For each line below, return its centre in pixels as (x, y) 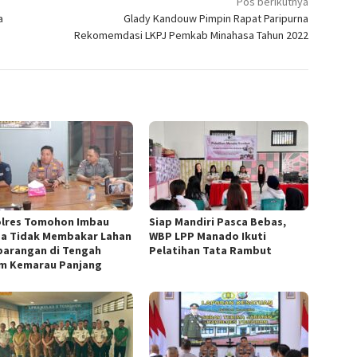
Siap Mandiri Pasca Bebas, (218, 221)
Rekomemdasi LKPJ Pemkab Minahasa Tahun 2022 (192, 35)
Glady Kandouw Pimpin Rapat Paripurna (216, 18)
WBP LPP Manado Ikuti (208, 235)
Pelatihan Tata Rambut (211, 250)
